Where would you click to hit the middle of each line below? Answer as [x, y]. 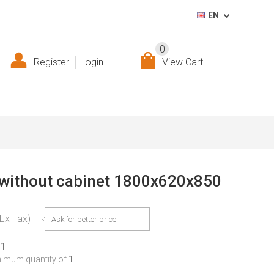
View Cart [183, 62]
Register [51, 62]
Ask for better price [84, 219]
